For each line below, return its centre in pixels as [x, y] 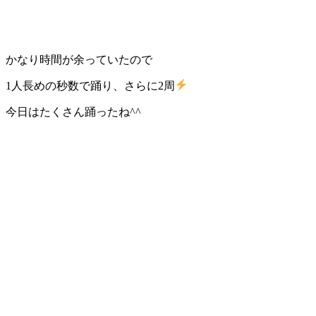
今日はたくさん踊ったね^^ [73, 111]
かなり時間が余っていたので [79, 59]
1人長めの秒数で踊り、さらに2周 [90, 85]
